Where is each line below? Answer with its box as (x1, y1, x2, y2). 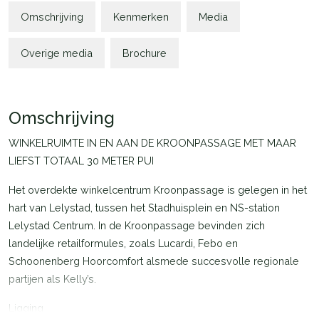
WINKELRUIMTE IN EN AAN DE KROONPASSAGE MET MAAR (9, 137, 296, 149)
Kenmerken (113, 11, 169, 23)
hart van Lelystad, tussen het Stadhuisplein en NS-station (9, 202, 280, 214)
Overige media (21, 47, 93, 59)
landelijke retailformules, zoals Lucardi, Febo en (9, 237, 238, 249)
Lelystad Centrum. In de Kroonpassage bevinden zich (9, 219, 265, 231)
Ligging (9, 302, 43, 314)
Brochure (122, 47, 167, 59)
